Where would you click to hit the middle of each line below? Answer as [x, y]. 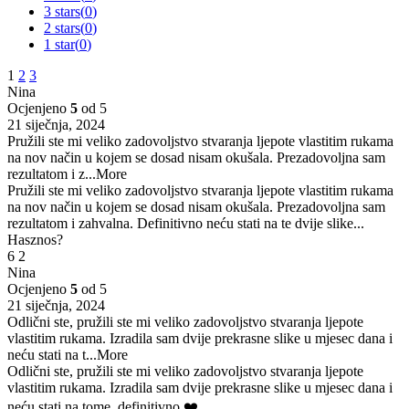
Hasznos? [35, 240]
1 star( [62, 45]
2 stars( [64, 28]
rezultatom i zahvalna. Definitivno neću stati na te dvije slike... [186, 224]
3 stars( [64, 12]
